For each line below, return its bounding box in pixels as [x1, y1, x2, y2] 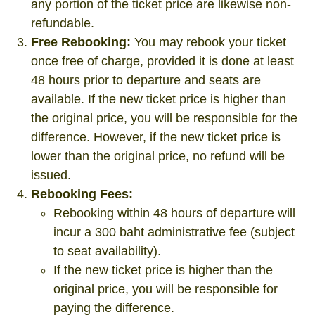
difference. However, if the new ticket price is [31, 130, 281, 144]
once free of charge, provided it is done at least [31, 54, 294, 68]
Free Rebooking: [31, 35, 131, 49]
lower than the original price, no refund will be [31, 149, 285, 163]
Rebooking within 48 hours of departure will [53, 206, 295, 220]
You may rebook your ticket [131, 35, 286, 49]
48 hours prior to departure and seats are [31, 73, 261, 87]
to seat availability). [53, 244, 161, 258]
